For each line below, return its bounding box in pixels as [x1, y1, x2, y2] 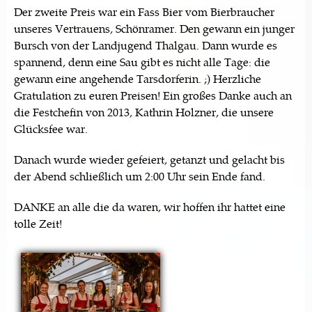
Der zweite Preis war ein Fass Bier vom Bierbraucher [14, 3, 274, 19]
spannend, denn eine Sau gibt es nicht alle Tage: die [14, 53, 270, 70]
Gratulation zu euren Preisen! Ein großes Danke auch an [14, 86, 292, 103]
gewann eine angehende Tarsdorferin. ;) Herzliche [14, 70, 261, 86]
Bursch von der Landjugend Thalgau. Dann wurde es [14, 36, 277, 53]
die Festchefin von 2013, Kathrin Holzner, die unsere [14, 103, 274, 120]
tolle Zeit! [14, 214, 62, 231]
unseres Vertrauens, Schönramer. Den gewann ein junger [14, 19, 295, 36]
